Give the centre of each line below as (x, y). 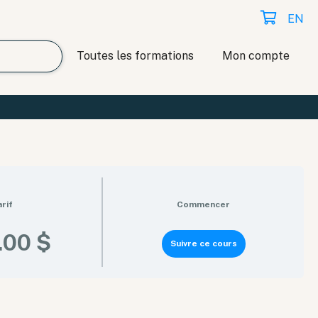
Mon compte (256, 56)
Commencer (204, 204)
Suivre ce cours (203, 243)
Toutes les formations (135, 56)
